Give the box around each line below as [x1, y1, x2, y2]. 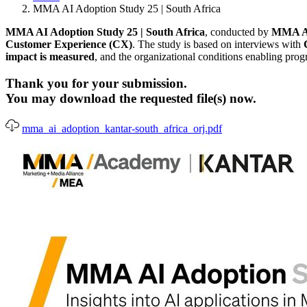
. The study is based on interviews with [132, 38, 304, 50]
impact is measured [5, 50, 95, 62]
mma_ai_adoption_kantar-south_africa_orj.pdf [22, 123, 222, 135]
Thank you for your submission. [5, 75, 187, 90]
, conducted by [205, 25, 271, 38]
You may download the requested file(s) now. [5, 90, 256, 106]
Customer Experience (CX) [5, 38, 132, 50]
